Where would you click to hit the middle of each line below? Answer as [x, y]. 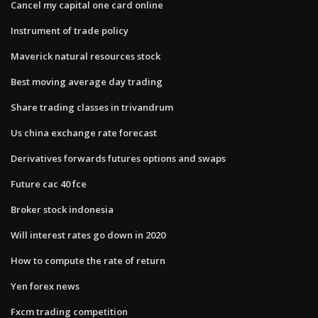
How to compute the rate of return [88, 260]
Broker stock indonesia [62, 209]
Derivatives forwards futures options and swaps [118, 158]
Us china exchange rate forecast [84, 132]
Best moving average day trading [87, 81]
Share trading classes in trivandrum [92, 107]
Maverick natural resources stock [86, 56]
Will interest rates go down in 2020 [88, 235]
